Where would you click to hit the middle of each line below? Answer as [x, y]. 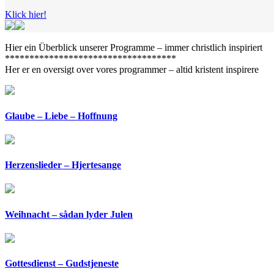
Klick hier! [26, 15]
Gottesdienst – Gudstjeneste [62, 264]
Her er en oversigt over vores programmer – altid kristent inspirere [132, 70]
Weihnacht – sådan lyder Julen [69, 214]
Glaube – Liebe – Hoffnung [61, 116]
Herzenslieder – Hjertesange [63, 165]
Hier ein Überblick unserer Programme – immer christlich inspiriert [134, 48]
